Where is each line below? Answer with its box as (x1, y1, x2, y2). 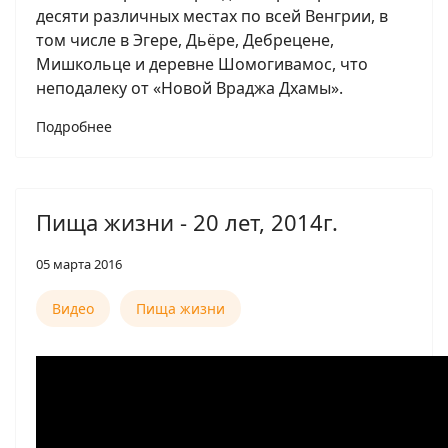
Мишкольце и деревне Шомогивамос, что (36, 53, 368, 75)
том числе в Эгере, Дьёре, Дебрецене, (36, 29, 334, 51)
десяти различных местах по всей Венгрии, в (36, 5, 388, 27)
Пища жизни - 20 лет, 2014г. (36, 207, 338, 237)
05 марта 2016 (36, 255, 122, 273)
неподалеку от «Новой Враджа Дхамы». (36, 77, 343, 99)
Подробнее (36, 117, 112, 136)
